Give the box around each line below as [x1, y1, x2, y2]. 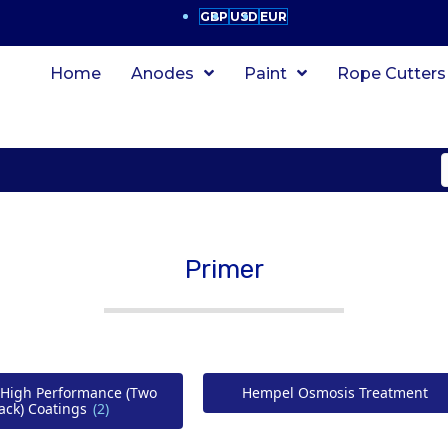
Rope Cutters [337, 64, 446, 83]
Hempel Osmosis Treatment [242, 383, 429, 402]
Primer [184, 254, 264, 285]
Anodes [131, 64, 194, 83]
